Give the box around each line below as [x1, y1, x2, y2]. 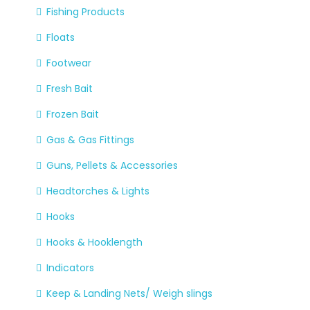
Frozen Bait [46, 107, 99, 121]
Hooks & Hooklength [46, 235, 143, 249]
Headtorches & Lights [46, 183, 149, 198]
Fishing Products [46, 4, 125, 19]
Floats [46, 30, 75, 44]
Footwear [46, 55, 91, 70]
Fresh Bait [46, 81, 93, 95]
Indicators [46, 260, 94, 275]
